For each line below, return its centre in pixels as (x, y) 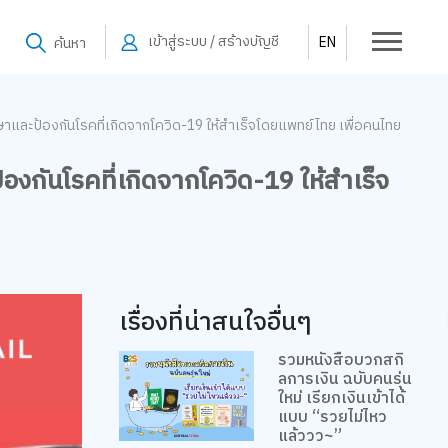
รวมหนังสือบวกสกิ (341, 361)
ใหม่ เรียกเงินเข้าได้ (342, 399)
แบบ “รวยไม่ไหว (333, 418)
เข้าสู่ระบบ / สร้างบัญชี (213, 41)
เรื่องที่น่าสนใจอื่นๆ (216, 323)
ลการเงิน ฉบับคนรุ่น (345, 380)
